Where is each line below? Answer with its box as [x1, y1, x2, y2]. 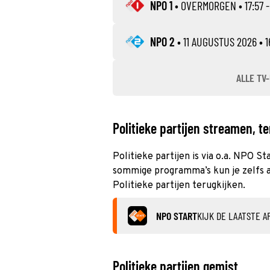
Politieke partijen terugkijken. [113, 180, 245, 192]
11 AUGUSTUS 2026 [183, 34, 257, 49]
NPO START [156, 209, 197, 222]
